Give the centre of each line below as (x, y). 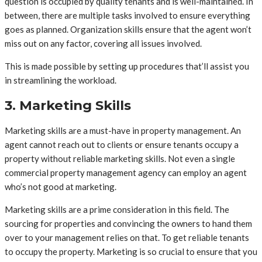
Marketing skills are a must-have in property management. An (123, 130)
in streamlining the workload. (61, 80)
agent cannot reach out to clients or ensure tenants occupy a (122, 144)
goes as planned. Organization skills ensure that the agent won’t (128, 30)
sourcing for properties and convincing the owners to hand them (128, 223)
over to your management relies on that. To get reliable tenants (127, 237)
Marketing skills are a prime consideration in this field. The (117, 209)
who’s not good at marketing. (61, 186)
